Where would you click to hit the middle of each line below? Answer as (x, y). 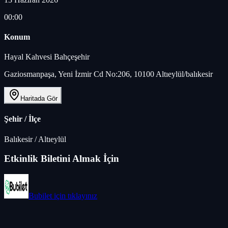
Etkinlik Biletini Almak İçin (62, 159)
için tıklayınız (75, 196)
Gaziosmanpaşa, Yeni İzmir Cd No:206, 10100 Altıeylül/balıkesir (108, 74)
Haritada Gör (39, 99)
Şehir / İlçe (22, 119)
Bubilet (40, 196)
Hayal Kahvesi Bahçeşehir (47, 57)
